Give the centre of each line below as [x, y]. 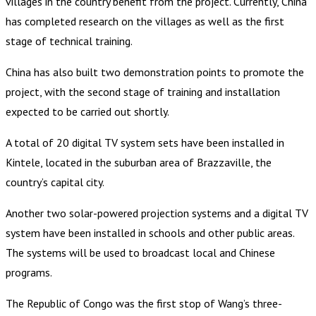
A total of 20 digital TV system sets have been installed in [145, 142]
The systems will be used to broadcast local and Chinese [140, 252]
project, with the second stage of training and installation [143, 91]
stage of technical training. [69, 41]
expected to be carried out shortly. [87, 111]
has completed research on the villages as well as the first [145, 21]
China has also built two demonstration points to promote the [155, 72]
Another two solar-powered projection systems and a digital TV [157, 213]
